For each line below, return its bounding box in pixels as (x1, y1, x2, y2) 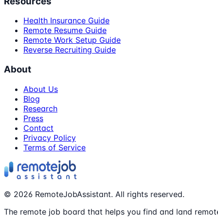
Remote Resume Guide (23, 25, 107, 36)
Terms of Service (23, 142, 86, 152)
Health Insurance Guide (23, 16, 109, 26)
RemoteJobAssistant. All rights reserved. (33, 189, 184, 199)
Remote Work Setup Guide (23, 35, 121, 45)
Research (23, 103, 57, 113)
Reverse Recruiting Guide (23, 45, 116, 55)
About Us (23, 84, 58, 94)
